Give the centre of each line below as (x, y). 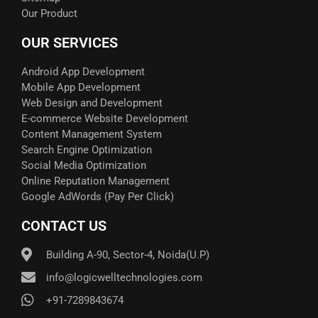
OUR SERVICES (70, 42)
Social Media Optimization (84, 165)
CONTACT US (64, 225)
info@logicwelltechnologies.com (124, 277)
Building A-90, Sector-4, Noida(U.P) (128, 254)
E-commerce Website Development (105, 118)
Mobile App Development (81, 87)
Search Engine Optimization (87, 149)
